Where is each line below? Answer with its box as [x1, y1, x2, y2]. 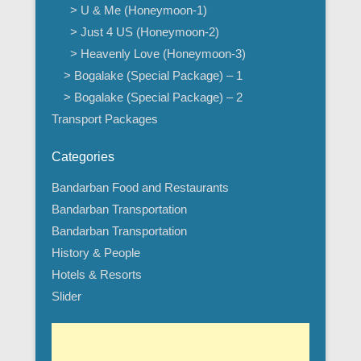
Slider [52, 289, 81, 304]
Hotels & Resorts [52, 268, 142, 282]
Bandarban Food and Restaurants [52, 180, 229, 195]
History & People [52, 246, 140, 260]
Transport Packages [52, 112, 158, 127]
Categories [52, 150, 114, 164]
